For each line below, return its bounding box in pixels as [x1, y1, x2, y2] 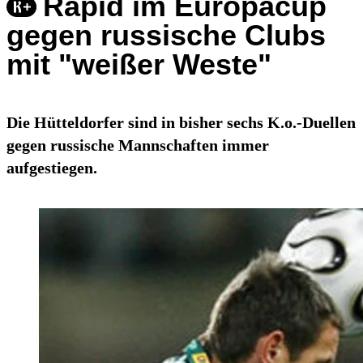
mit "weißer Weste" [6, 48, 271, 82]
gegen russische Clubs [6, 19, 326, 53]
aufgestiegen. [6, 159, 97, 177]
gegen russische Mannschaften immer [6, 136, 269, 155]
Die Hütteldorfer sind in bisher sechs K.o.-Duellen [6, 113, 356, 132]
